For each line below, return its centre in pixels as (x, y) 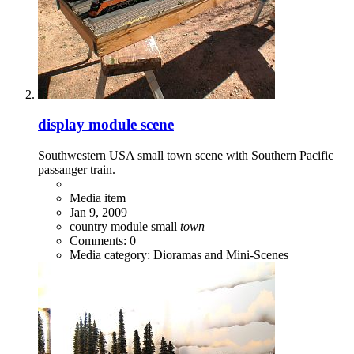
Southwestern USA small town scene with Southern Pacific (186, 156)
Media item (98, 198)
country (90, 227)
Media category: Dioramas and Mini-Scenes (179, 255)
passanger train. (77, 170)
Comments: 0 (103, 241)
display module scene (106, 125)
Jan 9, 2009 (98, 213)
